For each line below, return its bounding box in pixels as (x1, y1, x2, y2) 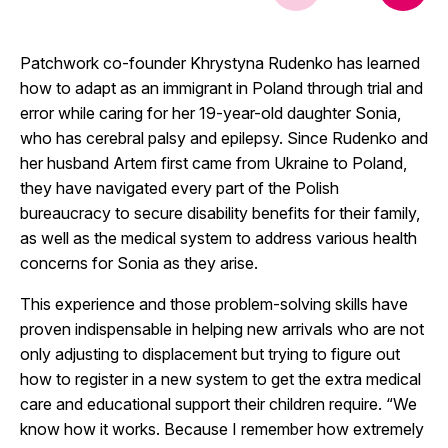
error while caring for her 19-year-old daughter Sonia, (20, 102, 401, 123)
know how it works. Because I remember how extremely (20, 418, 424, 439)
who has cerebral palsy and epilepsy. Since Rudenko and (20, 127, 428, 148)
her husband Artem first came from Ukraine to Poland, (20, 152, 407, 173)
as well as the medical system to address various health (20, 227, 417, 248)
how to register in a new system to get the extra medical (20, 368, 421, 389)
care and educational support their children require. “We (20, 393, 417, 414)
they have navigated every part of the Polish (20, 177, 339, 198)
